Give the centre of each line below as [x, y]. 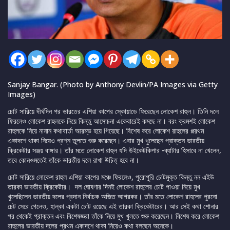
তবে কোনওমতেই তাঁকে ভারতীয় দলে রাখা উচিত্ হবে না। [73, 160]
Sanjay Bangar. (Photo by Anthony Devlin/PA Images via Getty [113, 85]
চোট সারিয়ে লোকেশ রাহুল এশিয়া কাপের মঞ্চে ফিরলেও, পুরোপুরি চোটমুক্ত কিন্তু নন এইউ [111, 177]
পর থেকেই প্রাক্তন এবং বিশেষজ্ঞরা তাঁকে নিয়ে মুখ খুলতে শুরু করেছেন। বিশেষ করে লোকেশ [113, 216]
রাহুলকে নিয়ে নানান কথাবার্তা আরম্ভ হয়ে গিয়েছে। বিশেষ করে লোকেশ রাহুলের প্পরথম [106, 131]
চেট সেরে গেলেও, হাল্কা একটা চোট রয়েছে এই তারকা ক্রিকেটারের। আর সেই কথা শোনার [113, 206]
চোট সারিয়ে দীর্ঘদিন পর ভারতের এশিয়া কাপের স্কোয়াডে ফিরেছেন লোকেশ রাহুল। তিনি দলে [113, 111]
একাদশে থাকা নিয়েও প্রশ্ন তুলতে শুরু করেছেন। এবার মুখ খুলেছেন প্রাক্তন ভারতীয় [106, 141]
